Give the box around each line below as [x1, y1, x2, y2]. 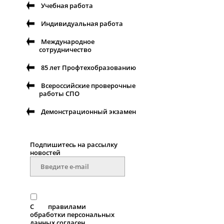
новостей [30, 148, 60, 157]
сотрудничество [39, 45, 91, 54]
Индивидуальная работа [41, 19, 123, 28]
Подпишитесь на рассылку [30, 140, 117, 149]
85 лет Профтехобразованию [41, 63, 136, 72]
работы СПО [39, 89, 79, 98]
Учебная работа [41, 1, 93, 10]
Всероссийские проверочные [41, 81, 135, 90]
